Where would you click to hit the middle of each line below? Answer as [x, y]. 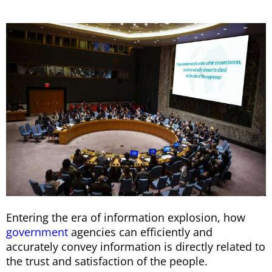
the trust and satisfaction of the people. [107, 261]
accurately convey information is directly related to [136, 247]
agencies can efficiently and [140, 232]
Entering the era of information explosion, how [126, 218]
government [37, 232]
